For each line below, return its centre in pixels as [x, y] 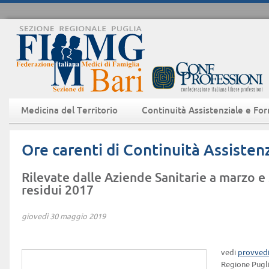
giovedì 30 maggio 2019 [64, 216]
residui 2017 [58, 190]
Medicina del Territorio [69, 110]
